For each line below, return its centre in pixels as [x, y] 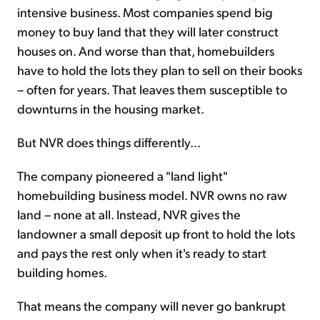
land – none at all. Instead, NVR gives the [129, 214]
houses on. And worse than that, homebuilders [146, 51]
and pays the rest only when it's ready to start [142, 253]
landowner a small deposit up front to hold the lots [156, 234]
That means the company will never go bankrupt [151, 306]
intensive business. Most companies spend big [145, 12]
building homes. [62, 272]
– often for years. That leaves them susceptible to [152, 89]
